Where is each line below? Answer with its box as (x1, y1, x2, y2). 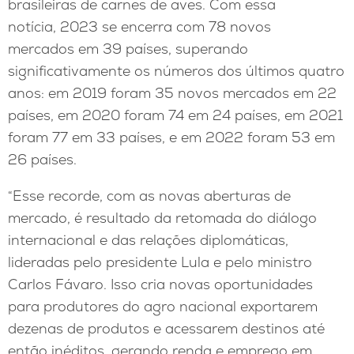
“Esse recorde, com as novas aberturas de (8, 186, 291, 205)
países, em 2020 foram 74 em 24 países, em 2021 (8, 106, 343, 125)
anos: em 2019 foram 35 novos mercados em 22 (8, 84, 337, 103)
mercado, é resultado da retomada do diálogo (8, 208, 317, 227)
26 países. (8, 150, 77, 169)
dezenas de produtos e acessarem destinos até (8, 318, 325, 337)
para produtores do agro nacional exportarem (8, 296, 318, 315)
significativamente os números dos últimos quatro (8, 62, 345, 81)
